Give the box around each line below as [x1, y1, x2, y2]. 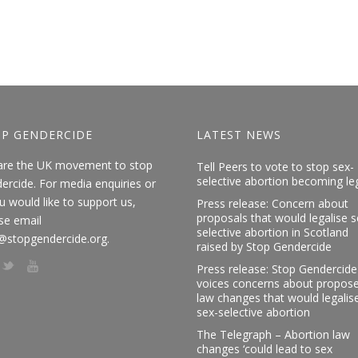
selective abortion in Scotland [197, 225, 348, 241]
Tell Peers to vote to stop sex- [197, 159, 354, 175]
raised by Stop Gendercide [197, 239, 332, 255]
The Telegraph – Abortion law [197, 327, 350, 343]
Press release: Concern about [197, 196, 348, 212]
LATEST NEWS [197, 127, 281, 143]
